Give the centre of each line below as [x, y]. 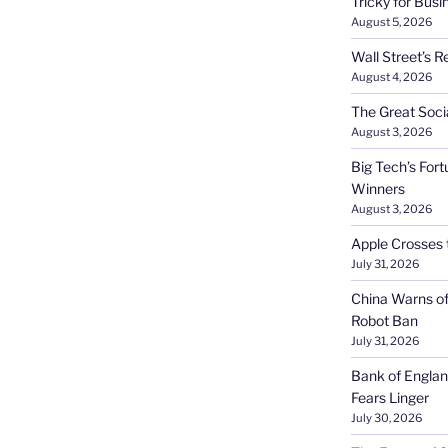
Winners [377, 188]
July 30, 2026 [386, 417]
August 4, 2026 [391, 76]
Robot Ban [384, 320]
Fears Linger [389, 397]
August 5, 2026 [391, 21]
